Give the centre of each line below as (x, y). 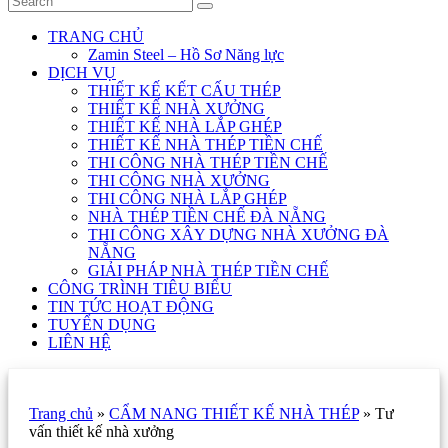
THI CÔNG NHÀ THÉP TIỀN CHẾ (208, 162)
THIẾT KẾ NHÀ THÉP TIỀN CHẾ (205, 144)
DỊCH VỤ (82, 72)
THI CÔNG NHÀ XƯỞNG (179, 180)
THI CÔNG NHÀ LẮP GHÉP (187, 198)
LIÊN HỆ (79, 342)
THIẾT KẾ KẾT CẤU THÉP (184, 90)
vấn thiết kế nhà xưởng (101, 431)
